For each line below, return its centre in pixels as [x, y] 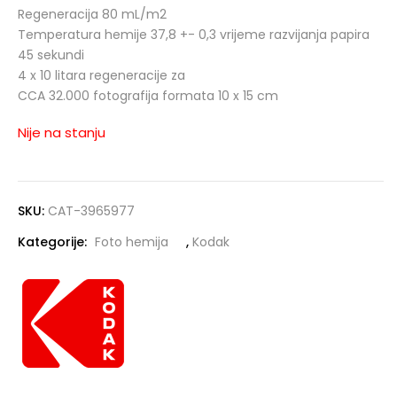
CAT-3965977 [91, 210]
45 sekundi [51, 54]
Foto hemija [132, 241]
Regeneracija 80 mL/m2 [92, 14]
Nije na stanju [62, 132]
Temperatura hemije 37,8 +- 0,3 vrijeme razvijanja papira [194, 34]
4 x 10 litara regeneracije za [101, 75]
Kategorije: [54, 241]
